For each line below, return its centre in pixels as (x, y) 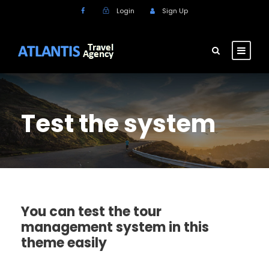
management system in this (115, 227)
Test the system (118, 124)
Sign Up (175, 11)
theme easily (64, 243)
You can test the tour (91, 212)
